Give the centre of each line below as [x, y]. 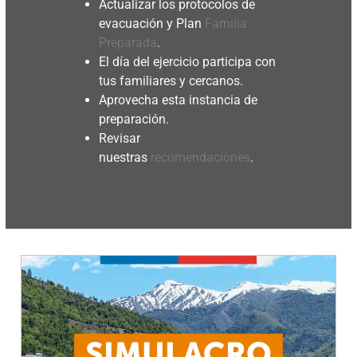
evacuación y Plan [151, 23]
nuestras [124, 157]
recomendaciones [200, 157]
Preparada [127, 42]
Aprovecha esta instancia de [178, 100]
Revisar [119, 138]
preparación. [133, 119]
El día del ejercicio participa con [187, 61]
